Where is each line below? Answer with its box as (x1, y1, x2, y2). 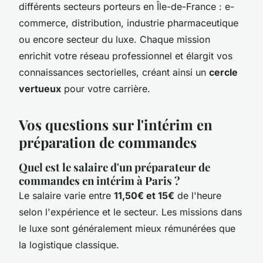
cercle (209, 66, 238, 78)
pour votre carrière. (61, 82, 150, 95)
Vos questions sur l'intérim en (19, 114, 213, 134)
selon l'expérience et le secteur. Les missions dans (19, 205, 242, 218)
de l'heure (174, 189, 221, 201)
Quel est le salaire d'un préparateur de (19, 159, 210, 174)
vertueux (19, 82, 61, 95)
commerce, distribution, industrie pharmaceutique (19, 16, 238, 29)
